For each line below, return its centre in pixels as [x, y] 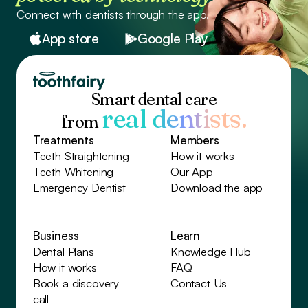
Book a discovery [76, 283]
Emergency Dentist [79, 187]
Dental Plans [63, 252]
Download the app [217, 187]
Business [56, 236]
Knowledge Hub [210, 252]
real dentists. [175, 118]
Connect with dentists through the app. [112, 14]
